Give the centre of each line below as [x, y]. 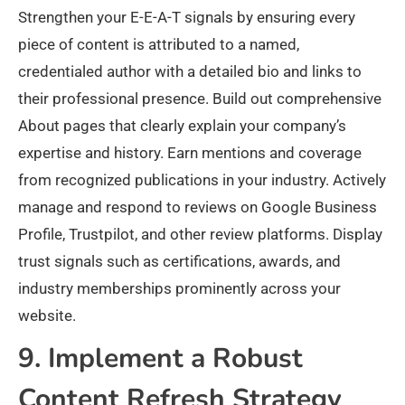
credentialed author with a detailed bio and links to [190, 72]
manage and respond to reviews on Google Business [198, 207]
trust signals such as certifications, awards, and [179, 262]
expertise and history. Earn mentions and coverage [190, 153]
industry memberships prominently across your [179, 289]
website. [47, 316]
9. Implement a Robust [160, 359]
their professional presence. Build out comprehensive [200, 99]
